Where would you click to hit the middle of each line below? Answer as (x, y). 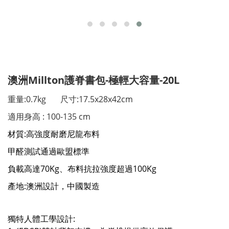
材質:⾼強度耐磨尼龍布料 (54, 134)
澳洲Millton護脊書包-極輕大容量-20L (94, 80)
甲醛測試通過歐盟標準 (49, 151)
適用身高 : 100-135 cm (49, 117)
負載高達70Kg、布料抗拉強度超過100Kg (82, 169)
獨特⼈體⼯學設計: (41, 219)
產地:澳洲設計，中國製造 (54, 186)
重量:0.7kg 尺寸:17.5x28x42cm (70, 99)
